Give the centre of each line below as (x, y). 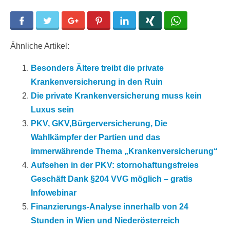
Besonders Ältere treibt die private (97, 68)
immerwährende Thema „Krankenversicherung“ (124, 151)
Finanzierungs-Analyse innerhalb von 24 (110, 207)
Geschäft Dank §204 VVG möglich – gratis (112, 179)
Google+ (93, 21)
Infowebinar (54, 193)
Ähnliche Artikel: (40, 46)
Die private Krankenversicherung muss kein (116, 96)
